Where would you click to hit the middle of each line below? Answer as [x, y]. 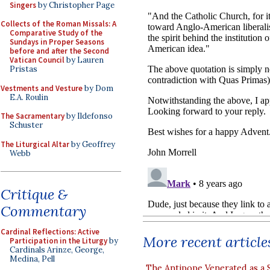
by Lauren [84, 60]
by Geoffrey [92, 144]
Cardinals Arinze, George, [57, 250]
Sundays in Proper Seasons [57, 42]
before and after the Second [59, 51]
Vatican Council [37, 60]
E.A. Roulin [29, 97]
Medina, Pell [32, 259]
